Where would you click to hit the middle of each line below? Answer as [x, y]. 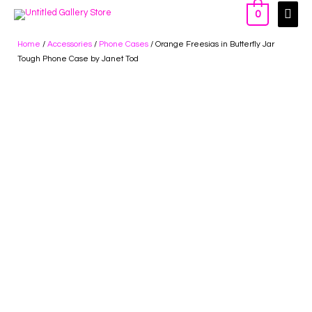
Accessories [70, 44]
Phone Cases [124, 44]
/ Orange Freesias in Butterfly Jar [211, 44]
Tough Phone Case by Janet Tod [78, 58]
